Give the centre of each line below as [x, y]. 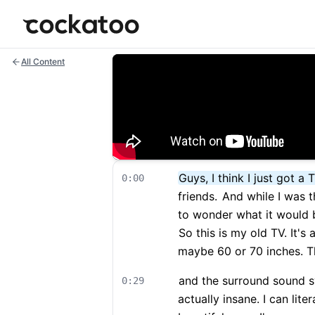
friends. [198, 196]
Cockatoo [48, 22]
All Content [43, 62]
